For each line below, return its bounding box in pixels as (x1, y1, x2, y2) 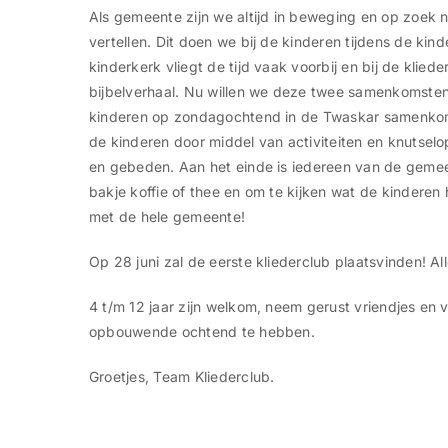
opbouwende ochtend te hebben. (89, 323, 315, 340)
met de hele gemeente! (89, 208, 246, 225)
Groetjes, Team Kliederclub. (89, 368, 275, 385)
